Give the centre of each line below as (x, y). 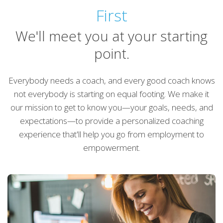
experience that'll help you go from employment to (111, 134)
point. (111, 53)
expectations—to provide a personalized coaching (111, 120)
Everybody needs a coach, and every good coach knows (111, 80)
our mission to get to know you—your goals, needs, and (111, 107)
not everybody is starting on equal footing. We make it (111, 94)
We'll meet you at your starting (111, 36)
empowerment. (111, 147)
